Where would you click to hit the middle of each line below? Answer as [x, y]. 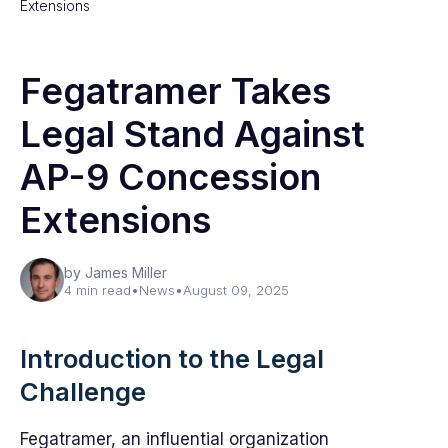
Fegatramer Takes [175, 91]
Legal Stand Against [192, 134]
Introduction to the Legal [172, 358]
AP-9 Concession [170, 177]
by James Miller [115, 272]
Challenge [83, 391]
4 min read [97, 290]
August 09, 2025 [236, 290]
